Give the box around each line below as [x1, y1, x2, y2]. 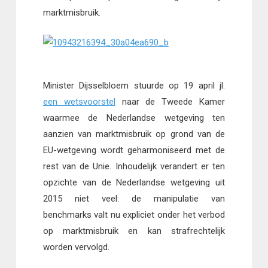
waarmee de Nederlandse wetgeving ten [42, 112, 226, 123]
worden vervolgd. [42, 241, 109, 252]
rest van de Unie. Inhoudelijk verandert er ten [42, 160, 226, 172]
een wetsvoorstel [42, 96, 115, 107]
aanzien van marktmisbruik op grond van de [42, 128, 226, 139]
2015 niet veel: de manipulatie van [42, 193, 226, 204]
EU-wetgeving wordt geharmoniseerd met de [42, 144, 226, 156]
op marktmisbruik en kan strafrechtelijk [42, 225, 226, 236]
